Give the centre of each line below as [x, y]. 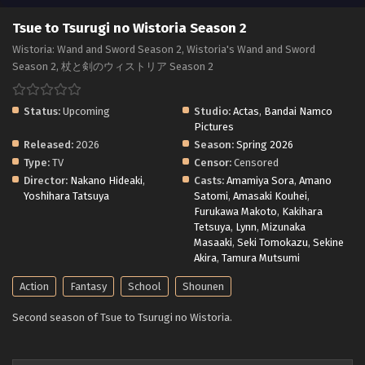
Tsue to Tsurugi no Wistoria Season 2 [130, 28]
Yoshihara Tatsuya [66, 196]
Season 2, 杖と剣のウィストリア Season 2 [113, 66]
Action [34, 286]
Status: [42, 111]
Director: [46, 180]
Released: [48, 144]
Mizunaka [284, 226]
